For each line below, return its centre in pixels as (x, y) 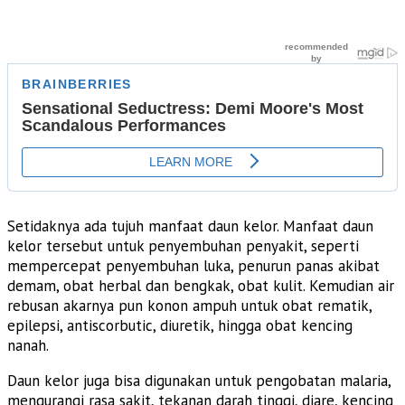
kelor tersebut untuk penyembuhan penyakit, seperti (183, 245)
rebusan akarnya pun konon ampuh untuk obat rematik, (189, 305)
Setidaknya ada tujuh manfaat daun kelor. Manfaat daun (190, 226)
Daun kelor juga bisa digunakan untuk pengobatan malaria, (199, 380)
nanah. (28, 345)
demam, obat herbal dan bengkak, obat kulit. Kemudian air (201, 285)
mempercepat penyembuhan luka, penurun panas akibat (193, 265)
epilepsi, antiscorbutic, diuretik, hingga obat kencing (180, 325)
